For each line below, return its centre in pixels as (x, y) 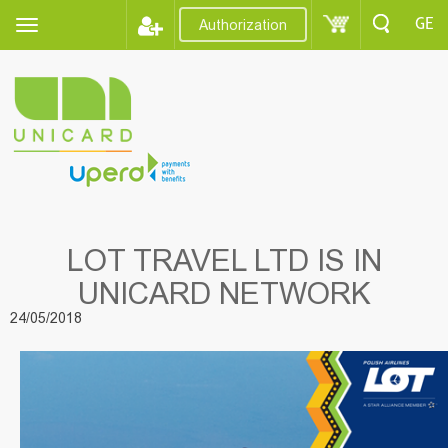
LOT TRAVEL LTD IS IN (224, 261)
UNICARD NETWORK (224, 294)
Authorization (243, 25)
